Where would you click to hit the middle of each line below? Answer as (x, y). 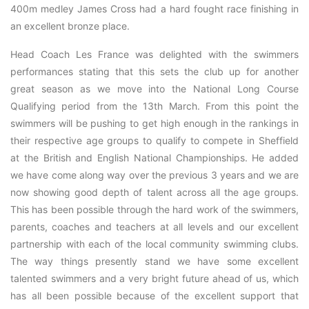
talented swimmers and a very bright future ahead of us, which (154, 278)
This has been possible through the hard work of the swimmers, (154, 209)
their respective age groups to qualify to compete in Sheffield (154, 140)
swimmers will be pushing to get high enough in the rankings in (154, 123)
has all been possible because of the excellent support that (154, 296)
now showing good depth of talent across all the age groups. (154, 192)
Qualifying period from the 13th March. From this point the (154, 106)
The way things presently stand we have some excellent (154, 261)
